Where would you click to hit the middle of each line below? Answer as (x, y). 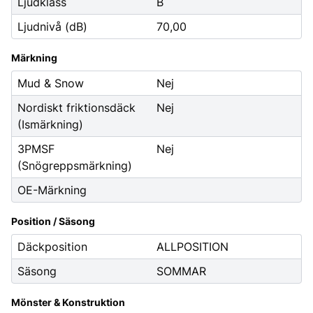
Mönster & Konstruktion (68, 302)
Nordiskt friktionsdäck (77, 108)
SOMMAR (181, 271)
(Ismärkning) (50, 124)
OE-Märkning (52, 190)
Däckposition (52, 247)
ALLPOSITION (192, 247)
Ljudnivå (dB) (52, 27)
